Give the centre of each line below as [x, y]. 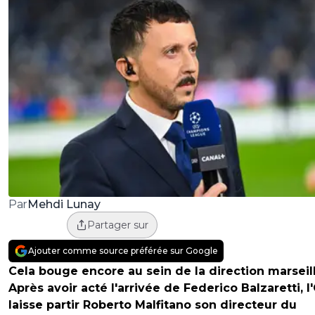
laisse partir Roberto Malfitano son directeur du [153, 305]
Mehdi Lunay [64, 204]
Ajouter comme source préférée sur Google [123, 251]
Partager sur [117, 225]
